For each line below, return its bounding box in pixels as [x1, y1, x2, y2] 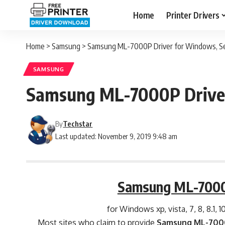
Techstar [63, 119, 93, 129]
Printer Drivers [166, 9, 219, 21]
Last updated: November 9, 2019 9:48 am [55, 132, 178, 141]
